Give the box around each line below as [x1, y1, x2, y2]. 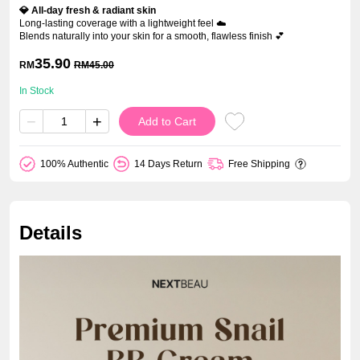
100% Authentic [40, 158, 108, 170]
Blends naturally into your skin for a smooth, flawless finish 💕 [19, 31, 284, 42]
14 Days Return [134, 158, 202, 170]
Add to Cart [138, 115, 196, 128]
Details [19, 222, 82, 243]
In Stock [19, 85, 54, 96]
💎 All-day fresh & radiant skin [19, 5, 156, 16]
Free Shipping [228, 158, 290, 170]
